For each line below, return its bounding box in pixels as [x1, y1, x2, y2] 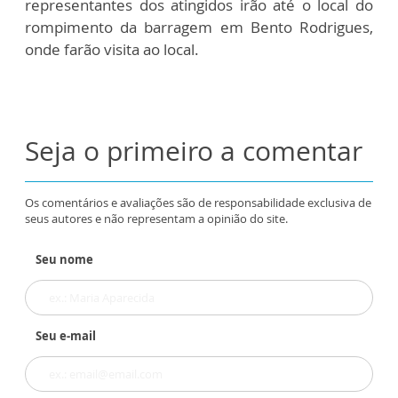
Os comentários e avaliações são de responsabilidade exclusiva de [25, 195, 371, 211]
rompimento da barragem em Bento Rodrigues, [25, 17, 373, 37]
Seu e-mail [36, 328, 96, 344]
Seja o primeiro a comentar [25, 132, 362, 169]
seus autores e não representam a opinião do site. [25, 211, 288, 227]
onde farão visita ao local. [25, 39, 199, 60]
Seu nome [36, 251, 93, 267]
